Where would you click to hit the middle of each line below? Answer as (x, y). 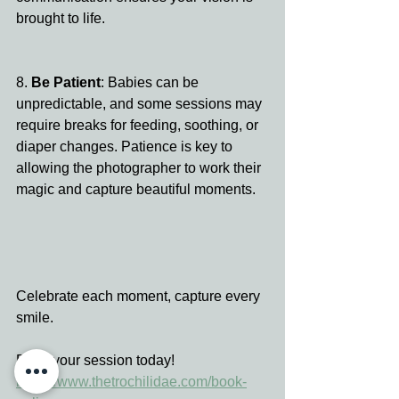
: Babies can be (151, 83)
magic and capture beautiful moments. (136, 190)
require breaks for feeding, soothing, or (139, 126)
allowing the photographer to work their (140, 168)
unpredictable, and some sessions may (141, 104)
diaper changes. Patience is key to (126, 147)
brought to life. (61, 19)
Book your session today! (95, 361)
